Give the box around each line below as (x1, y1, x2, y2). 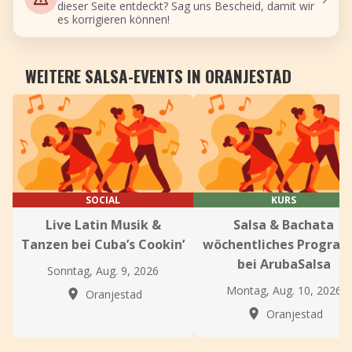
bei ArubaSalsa (236, 255, 331, 273)
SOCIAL (86, 193, 120, 207)
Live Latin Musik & (45, 216, 161, 233)
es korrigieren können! (57, 12, 170, 27)
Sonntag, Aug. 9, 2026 (47, 263, 159, 278)
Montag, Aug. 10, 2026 (225, 283, 342, 298)
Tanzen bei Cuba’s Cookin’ (21, 236, 185, 253)
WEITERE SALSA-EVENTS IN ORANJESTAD (25, 64, 291, 88)
